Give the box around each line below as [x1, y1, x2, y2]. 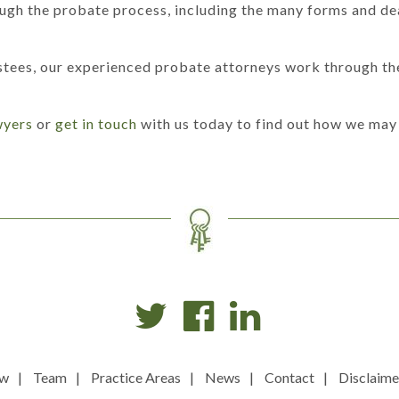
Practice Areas [91, 369, 181, 386]
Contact [265, 369, 314, 386]
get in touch [55, 115, 137, 132]
